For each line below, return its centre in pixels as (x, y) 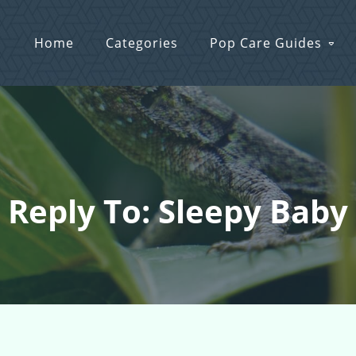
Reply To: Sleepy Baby (178, 211)
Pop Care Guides (266, 43)
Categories (142, 43)
